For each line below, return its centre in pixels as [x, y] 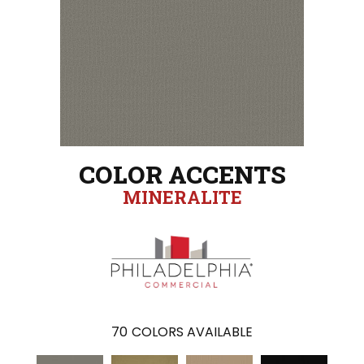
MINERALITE [182, 197]
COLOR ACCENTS [182, 174]
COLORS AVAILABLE [192, 331]
